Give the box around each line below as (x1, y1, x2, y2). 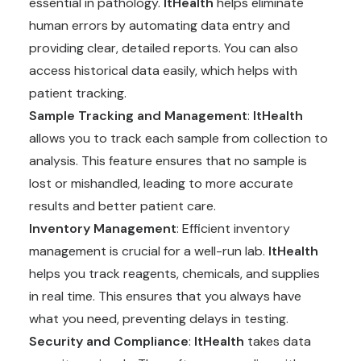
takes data (244, 333, 311, 350)
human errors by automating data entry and (29, 17, 290, 34)
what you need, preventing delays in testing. (29, 310, 288, 327)
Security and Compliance (29, 333, 189, 350)
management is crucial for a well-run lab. (29, 243, 268, 259)
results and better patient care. (29, 197, 216, 214)
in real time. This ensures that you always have (29, 288, 301, 305)
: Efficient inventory (176, 220, 290, 237)
